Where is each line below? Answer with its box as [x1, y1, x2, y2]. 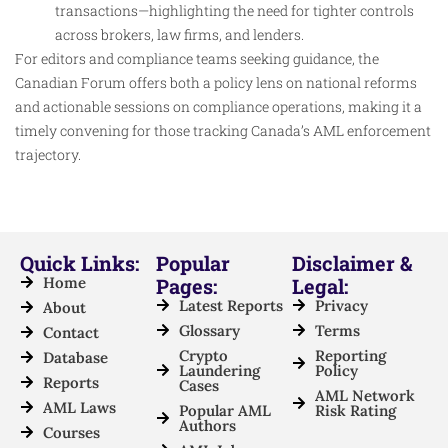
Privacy [314, 295, 368, 315]
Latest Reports [178, 295, 283, 315]
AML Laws [42, 397, 116, 417]
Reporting [314, 345, 386, 365]
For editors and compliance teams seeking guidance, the [15, 49, 379, 69]
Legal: [292, 272, 348, 299]
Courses [42, 422, 100, 442]
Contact [42, 322, 99, 342]
